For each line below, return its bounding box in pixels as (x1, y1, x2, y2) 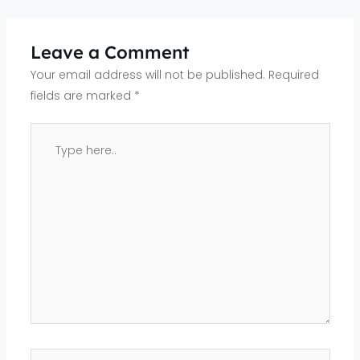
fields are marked (30, 88, 134, 104)
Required (268, 67, 319, 84)
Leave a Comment (30, 41, 190, 64)
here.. (29, 146, 63, 162)
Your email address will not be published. (30, 67, 265, 84)
